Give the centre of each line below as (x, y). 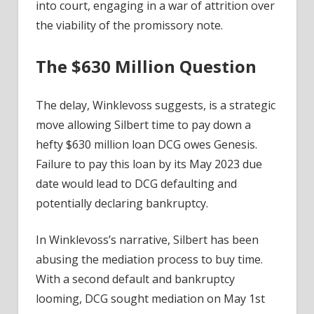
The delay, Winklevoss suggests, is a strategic (156, 105)
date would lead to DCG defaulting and (136, 184)
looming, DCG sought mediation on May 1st (150, 299)
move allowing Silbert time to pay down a (143, 125)
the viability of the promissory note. (129, 26)
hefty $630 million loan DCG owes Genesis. (146, 145)
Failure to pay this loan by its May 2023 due (149, 164)
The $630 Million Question (146, 67)
